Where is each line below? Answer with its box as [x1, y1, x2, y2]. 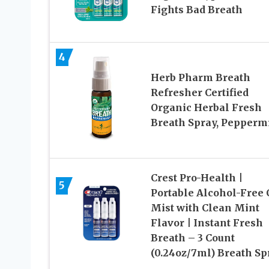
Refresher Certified [150, 86, 249, 98]
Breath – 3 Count [150, 231, 235, 244]
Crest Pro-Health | [150, 171, 243, 184]
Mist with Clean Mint [150, 201, 259, 214]
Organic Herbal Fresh [150, 101, 262, 113]
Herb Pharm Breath [150, 71, 250, 83]
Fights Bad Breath [150, 3, 243, 16]
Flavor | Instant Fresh [150, 216, 263, 229]
